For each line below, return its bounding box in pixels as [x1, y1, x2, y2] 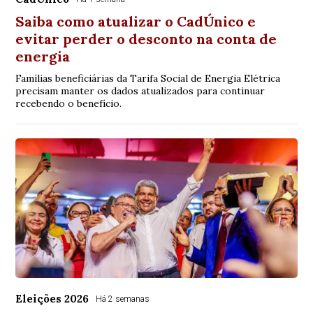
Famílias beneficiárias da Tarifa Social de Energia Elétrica [15, 72, 281, 85]
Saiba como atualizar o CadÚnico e [15, 13, 256, 31]
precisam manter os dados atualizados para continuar [15, 85, 265, 98]
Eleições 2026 [15, 292, 89, 306]
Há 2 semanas [96, 294, 150, 305]
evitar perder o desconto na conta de [15, 30, 277, 48]
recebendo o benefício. [15, 97, 122, 110]
